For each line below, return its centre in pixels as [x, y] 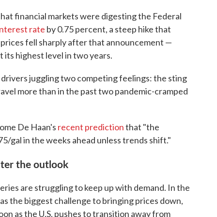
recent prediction [91, 127]
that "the [142, 127]
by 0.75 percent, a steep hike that [108, 29]
